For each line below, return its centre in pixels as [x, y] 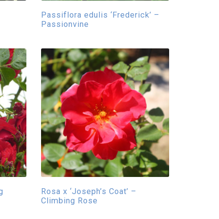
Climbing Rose [69, 200]
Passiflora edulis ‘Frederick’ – [100, 15]
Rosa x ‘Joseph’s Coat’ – [88, 191]
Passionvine [65, 24]
